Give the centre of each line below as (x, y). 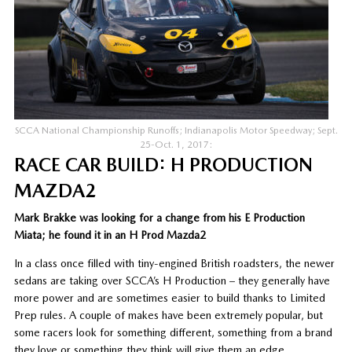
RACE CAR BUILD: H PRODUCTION (163, 164)
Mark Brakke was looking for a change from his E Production (159, 217)
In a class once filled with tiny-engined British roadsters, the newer (174, 263)
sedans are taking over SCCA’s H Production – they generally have (172, 280)
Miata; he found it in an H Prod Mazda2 (110, 235)
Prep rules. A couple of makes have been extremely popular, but (168, 315)
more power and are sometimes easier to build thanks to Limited (169, 297)
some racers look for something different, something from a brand (173, 332)
